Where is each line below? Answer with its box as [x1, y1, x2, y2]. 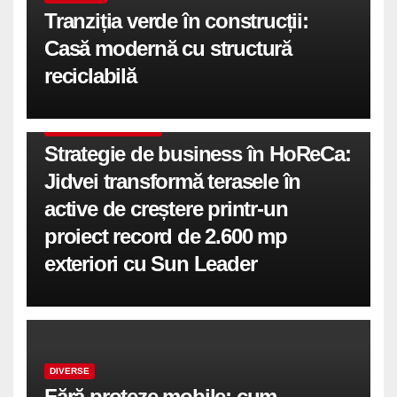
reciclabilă [44, 64, 136, 89]
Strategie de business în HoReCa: [44, 142, 351, 167]
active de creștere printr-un [44, 197, 288, 222]
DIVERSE [50, 366, 90, 377]
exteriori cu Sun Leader [44, 252, 257, 276]
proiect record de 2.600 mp [44, 224, 287, 249]
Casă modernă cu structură [44, 36, 292, 61]
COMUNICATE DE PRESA [50, 123, 157, 134]
